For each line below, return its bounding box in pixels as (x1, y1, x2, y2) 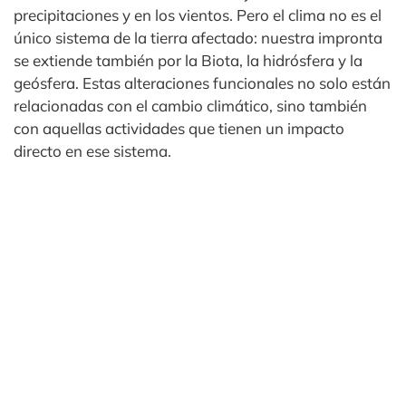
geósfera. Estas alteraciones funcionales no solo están (14, 73, 391, 92)
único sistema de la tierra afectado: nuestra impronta (14, 28, 382, 47)
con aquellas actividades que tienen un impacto (14, 119, 344, 138)
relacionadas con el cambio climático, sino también (14, 96, 367, 115)
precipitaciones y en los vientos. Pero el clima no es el (14, 5, 382, 24)
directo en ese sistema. (14, 141, 171, 160)
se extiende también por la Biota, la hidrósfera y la (14, 51, 362, 70)
